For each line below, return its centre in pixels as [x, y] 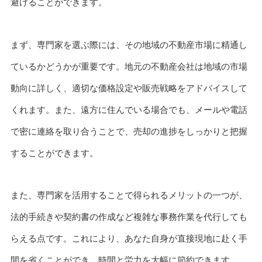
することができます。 [54, 153]
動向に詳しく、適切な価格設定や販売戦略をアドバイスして [129, 88]
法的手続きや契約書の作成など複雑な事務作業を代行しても [129, 217]
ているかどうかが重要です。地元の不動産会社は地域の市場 [129, 66]
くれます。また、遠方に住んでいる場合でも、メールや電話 [129, 109]
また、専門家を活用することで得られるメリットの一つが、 [129, 195]
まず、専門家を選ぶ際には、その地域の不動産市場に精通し [129, 44]
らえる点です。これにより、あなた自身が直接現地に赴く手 [129, 239]
